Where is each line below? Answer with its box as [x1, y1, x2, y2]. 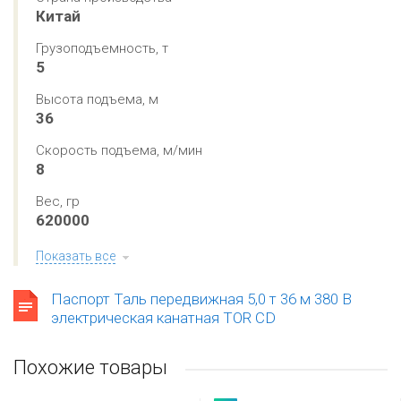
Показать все [36, 249, 115, 263]
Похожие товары [13, 356, 167, 379]
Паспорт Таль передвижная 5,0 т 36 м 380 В [51, 290, 352, 308]
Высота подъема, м [36, 91, 158, 107]
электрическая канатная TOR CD [51, 309, 276, 327]
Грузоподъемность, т [36, 40, 168, 56]
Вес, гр [36, 193, 80, 209]
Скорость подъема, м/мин [36, 142, 202, 158]
